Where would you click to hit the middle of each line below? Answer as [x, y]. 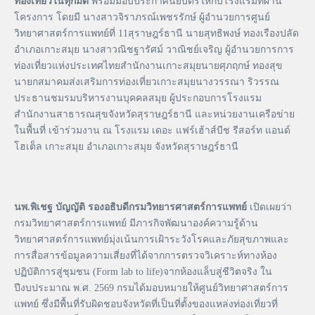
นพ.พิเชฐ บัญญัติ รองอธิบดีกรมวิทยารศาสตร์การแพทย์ [130, 207]
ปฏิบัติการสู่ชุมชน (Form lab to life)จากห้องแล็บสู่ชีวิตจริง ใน [143, 272]
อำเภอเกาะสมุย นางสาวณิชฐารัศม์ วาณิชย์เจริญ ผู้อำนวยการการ [154, 50]
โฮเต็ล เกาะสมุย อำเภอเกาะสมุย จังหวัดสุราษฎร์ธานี [126, 147]
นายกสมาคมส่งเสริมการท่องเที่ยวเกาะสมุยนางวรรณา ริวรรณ [147, 82]
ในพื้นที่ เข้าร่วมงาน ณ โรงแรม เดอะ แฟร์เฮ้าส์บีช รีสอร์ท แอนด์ [152, 131]
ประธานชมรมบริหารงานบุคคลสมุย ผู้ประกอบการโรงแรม [138, 98]
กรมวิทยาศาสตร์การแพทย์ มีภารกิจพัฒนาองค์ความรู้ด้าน [136, 224]
